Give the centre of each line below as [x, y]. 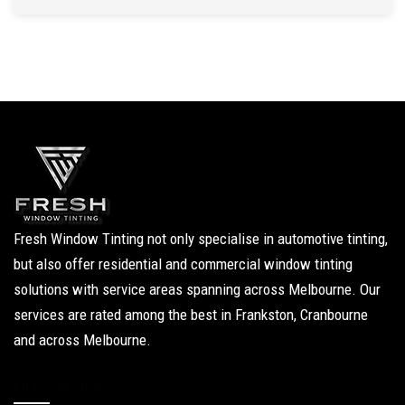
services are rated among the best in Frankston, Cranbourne [191, 314]
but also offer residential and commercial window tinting [183, 264]
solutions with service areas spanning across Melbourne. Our [197, 289]
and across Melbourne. [82, 339]
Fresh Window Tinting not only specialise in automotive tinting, [201, 238]
